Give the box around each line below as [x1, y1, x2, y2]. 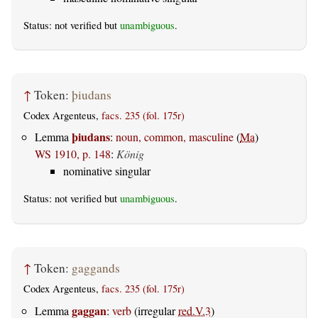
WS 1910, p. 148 [35, 146, 111, 162]
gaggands [72, 260, 120, 277]
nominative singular [63, 163, 150, 179]
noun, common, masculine [116, 129, 234, 145]
